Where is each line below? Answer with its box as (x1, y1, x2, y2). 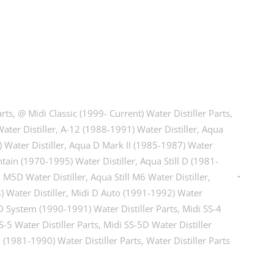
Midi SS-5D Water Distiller (103, 218, 212, 231)
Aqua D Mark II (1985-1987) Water (69, 139, 213, 151)
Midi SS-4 (182, 202, 222, 215)
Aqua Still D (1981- (140, 155, 219, 167)
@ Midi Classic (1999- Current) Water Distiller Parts (18, 107, 231, 119)
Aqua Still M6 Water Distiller (91, 171, 209, 183)
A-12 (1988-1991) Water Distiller (61, 123, 198, 135)
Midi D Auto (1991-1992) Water (71, 187, 203, 199)
